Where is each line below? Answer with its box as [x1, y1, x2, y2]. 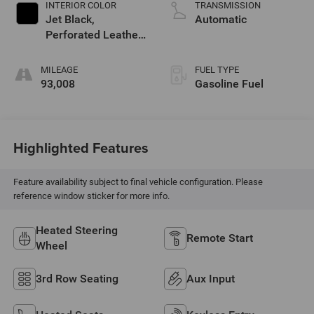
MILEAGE [40, 64, 78, 75]
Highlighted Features [13, 137, 149, 158]
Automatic [195, 12, 247, 26]
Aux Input [186, 272, 235, 286]
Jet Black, [45, 12, 95, 26]
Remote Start [186, 231, 253, 245]
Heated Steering [35, 224, 118, 238]
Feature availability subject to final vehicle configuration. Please [13, 177, 263, 188]
